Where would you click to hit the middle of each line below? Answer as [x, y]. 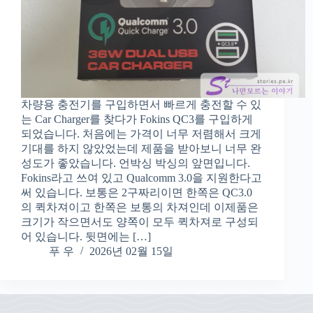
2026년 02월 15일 [131, 252]
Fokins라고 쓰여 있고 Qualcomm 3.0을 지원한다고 [141, 178]
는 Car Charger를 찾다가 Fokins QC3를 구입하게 [137, 119]
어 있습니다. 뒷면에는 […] [86, 237]
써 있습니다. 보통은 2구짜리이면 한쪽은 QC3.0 [137, 193]
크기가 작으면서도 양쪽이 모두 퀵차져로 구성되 [140, 222]
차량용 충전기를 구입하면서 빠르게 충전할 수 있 [141, 105]
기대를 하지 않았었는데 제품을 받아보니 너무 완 [141, 149]
